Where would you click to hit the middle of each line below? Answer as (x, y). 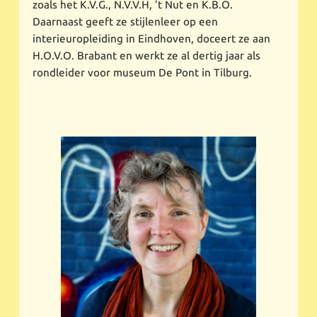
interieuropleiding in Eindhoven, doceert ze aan (152, 39)
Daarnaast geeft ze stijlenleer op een (126, 22)
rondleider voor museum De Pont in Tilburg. (143, 73)
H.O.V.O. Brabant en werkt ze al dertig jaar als (147, 56)
